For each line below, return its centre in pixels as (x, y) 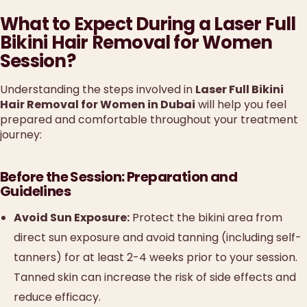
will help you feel (241, 105)
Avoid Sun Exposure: (72, 218)
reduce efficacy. (57, 297)
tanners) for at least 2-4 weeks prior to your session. (156, 258)
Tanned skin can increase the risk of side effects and (155, 278)
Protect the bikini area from (206, 218)
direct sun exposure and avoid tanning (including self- (158, 238)
